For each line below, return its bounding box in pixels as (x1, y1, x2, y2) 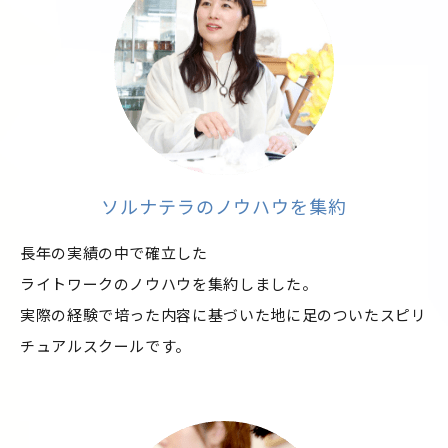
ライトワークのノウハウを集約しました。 (20, 273, 318, 295)
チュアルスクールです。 (20, 335, 192, 357)
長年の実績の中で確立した (20, 242, 208, 264)
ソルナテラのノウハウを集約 (101, 193, 347, 220)
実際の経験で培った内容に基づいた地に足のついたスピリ (20, 304, 427, 326)
